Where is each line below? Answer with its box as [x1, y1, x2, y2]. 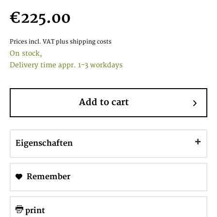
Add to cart [78, 97, 129, 108]
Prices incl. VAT [10, 38, 56, 46]
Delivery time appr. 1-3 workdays [10, 61, 123, 69]
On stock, [10, 49, 42, 58]
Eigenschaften [15, 139, 73, 148]
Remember [27, 172, 70, 182]
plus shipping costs [56, 38, 111, 46]
